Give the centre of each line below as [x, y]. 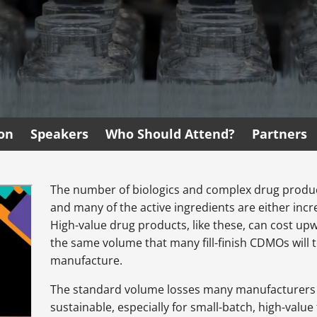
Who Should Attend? [170, 134]
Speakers [59, 134]
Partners [279, 134]
